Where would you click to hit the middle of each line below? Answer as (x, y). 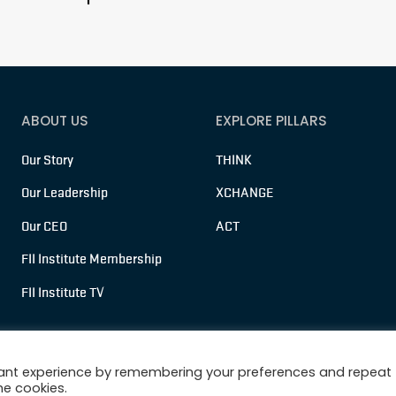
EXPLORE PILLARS (271, 120)
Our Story (47, 160)
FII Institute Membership (91, 259)
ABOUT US (55, 120)
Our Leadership (65, 193)
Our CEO (44, 226)
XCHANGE (245, 193)
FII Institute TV (63, 292)
